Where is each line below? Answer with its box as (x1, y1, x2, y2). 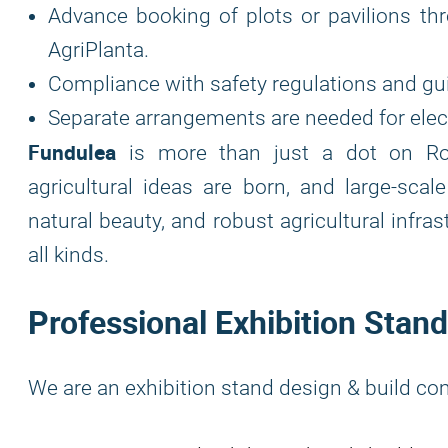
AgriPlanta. (48, 38, 149, 62)
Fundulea (28, 138, 116, 166)
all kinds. (28, 243, 109, 267)
